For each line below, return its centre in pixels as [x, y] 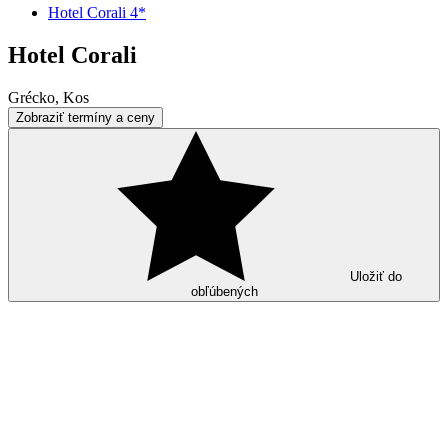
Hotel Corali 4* [97, 12]
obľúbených [224, 291]
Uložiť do [376, 276]
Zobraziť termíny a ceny [85, 117]
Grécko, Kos [48, 97]
